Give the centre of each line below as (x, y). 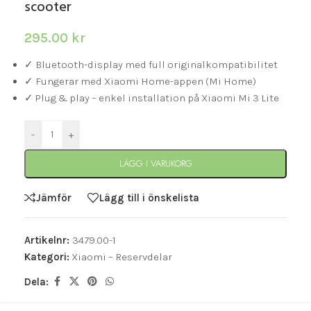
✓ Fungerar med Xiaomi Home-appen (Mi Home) (140, 82)
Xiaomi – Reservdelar (122, 257)
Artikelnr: (48, 241)
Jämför (54, 197)
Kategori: (47, 257)
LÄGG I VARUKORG (155, 164)
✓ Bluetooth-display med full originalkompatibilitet (151, 65)
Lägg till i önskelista (149, 197)
